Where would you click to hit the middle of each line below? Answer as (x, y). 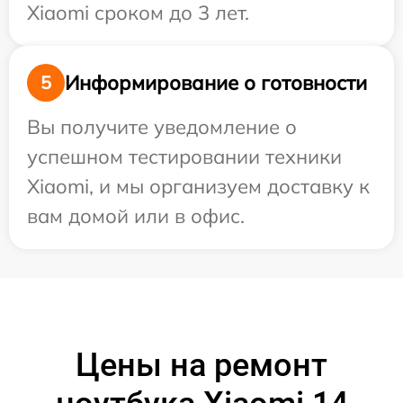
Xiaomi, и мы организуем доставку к (198, 186)
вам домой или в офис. (136, 216)
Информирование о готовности (216, 82)
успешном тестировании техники (184, 157)
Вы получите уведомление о (162, 127)
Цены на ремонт (201, 365)
